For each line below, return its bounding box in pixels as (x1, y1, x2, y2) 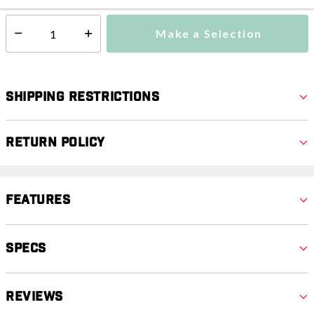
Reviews (6, 289, 63, 305)
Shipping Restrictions (6, 89, 160, 105)
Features (6, 192, 71, 208)
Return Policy (6, 135, 106, 151)
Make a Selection (156, 27, 263, 40)
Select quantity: (6, 34, 67, 45)
